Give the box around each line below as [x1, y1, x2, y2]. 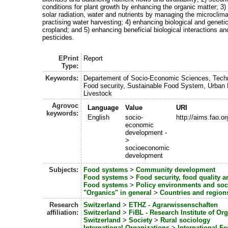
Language [88, 104, 119, 112]
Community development [135, 166, 215, 174]
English [88, 113, 110, 122]
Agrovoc [52, 102, 79, 110]
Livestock [83, 90, 112, 98]
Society [128, 216, 152, 224]
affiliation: [47, 209, 79, 217]
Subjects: [49, 166, 79, 174]
